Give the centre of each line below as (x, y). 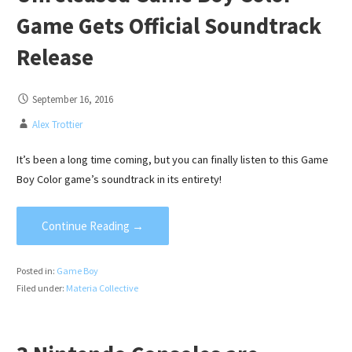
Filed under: (41, 288)
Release (55, 58)
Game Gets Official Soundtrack (169, 26)
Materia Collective (102, 288)
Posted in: (36, 270)
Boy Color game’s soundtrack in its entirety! (119, 180)
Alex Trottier (57, 124)
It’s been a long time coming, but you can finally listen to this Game (172, 160)
